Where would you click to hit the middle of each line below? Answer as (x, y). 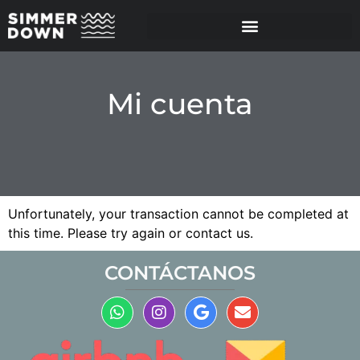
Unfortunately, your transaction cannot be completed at (178, 214)
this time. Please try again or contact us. (131, 233)
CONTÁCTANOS (180, 273)
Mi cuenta (180, 104)
